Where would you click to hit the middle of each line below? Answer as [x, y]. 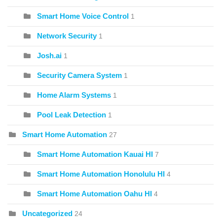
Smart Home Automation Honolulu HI [101, 174]
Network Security [67, 36]
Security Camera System [80, 75]
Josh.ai [49, 56]
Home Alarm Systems [74, 95]
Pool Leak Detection [72, 115]
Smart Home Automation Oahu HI [94, 194]
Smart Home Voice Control [83, 16]
